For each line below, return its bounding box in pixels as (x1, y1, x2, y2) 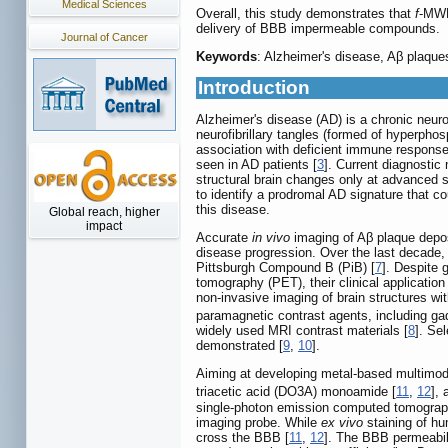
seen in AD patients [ (196, 156, 317, 172)
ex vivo (321, 414, 363, 430)
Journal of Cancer (60, 31, 148, 43)
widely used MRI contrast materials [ (196, 323, 408, 339)
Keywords (196, 48, 257, 64)
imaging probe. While (196, 414, 321, 430)
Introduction (198, 76, 310, 98)
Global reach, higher (48, 205, 160, 219)
